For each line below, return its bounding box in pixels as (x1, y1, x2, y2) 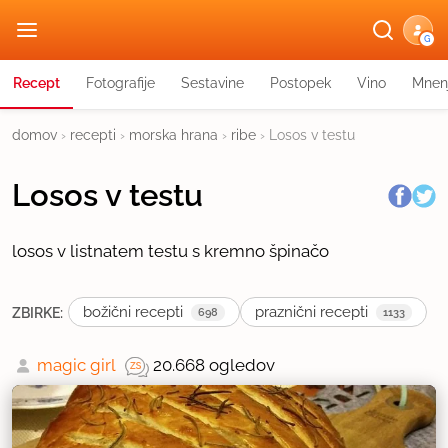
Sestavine (181, 75, 244, 91)
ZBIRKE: (12, 303, 63, 321)
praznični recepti (255, 303, 368, 321)
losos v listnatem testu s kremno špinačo (12, 241, 329, 261)
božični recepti (83, 303, 183, 321)
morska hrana (129, 127, 218, 143)
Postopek (270, 75, 331, 91)
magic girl (37, 355, 116, 375)
